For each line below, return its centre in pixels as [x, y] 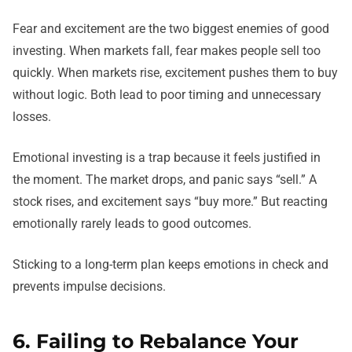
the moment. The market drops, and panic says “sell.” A [165, 179]
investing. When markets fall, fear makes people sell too [167, 50]
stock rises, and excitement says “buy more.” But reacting [170, 201]
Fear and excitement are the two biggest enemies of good [171, 28]
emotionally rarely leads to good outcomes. [132, 223]
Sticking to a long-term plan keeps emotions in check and [170, 264]
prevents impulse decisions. [89, 286]
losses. [32, 116]
